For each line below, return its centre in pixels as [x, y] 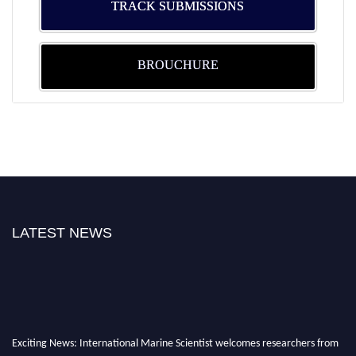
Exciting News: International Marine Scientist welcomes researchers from [175, 342]
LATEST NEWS [62, 233]
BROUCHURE [178, 65]
